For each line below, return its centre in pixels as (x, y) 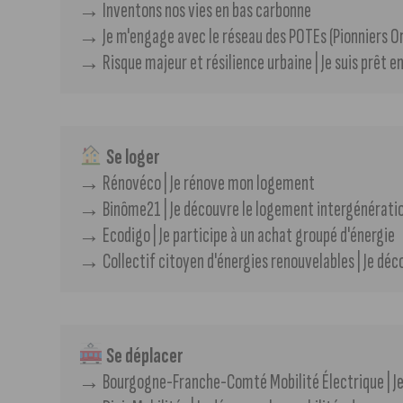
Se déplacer (143, 355)
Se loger (131, 157)
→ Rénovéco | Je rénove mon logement (197, 183)
